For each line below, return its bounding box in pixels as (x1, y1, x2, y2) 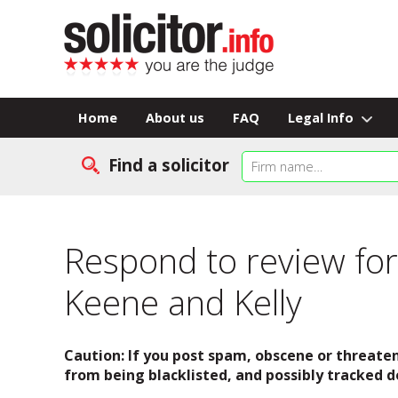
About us (146, 109, 204, 126)
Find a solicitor (107, 154, 229, 176)
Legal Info (288, 109, 357, 126)
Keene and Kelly (64, 279, 302, 325)
